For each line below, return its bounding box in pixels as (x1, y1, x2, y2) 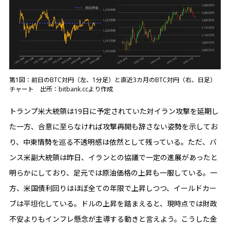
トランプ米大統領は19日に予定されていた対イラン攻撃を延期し (9, 106, 219, 116)
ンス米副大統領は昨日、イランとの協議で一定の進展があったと (9, 152, 218, 162)
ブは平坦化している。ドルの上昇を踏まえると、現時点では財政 (9, 198, 217, 208)
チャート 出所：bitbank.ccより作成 (9, 84, 113, 93)
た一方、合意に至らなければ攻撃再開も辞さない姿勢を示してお (9, 121, 218, 131)
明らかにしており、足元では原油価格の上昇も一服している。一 (9, 167, 217, 178)
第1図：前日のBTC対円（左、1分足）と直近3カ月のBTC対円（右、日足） (9, 75, 216, 84)
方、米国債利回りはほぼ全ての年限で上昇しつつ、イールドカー (9, 183, 217, 193)
